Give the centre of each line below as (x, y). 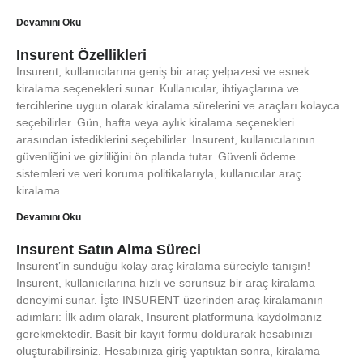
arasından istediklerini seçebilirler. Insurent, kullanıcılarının (166, 139)
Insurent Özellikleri (81, 55)
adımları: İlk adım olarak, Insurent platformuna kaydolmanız (169, 317)
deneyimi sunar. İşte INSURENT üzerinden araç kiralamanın (170, 300)
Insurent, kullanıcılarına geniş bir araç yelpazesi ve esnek (163, 71)
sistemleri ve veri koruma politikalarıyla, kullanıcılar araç (159, 173)
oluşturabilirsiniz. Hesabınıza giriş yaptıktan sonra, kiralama (168, 351)
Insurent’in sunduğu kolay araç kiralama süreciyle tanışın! (163, 266)
